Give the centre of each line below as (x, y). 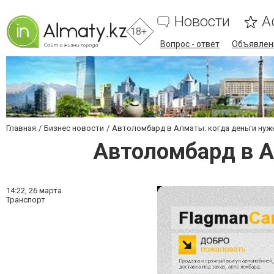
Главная (21, 128)
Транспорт (26, 200)
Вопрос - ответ (190, 44)
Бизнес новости (74, 128)
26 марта (45, 191)
